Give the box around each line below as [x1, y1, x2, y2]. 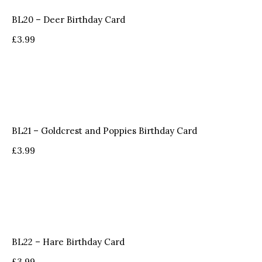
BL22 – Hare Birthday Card [12, 236, 125, 248]
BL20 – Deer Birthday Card [12, 14, 125, 26]
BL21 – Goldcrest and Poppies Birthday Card [12, 125, 197, 137]
